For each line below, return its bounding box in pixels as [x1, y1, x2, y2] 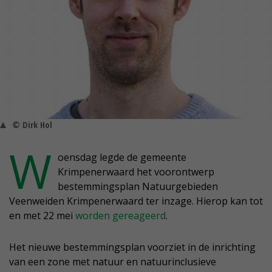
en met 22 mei [9, 209, 75, 223]
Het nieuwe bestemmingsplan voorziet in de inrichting [9, 240, 256, 254]
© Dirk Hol [12, 119, 52, 131]
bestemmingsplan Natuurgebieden [58, 180, 218, 194]
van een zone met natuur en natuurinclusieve [9, 255, 216, 269]
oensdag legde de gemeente [58, 151, 186, 165]
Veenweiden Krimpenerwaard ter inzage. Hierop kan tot [9, 194, 263, 208]
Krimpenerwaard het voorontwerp [58, 165, 214, 179]
